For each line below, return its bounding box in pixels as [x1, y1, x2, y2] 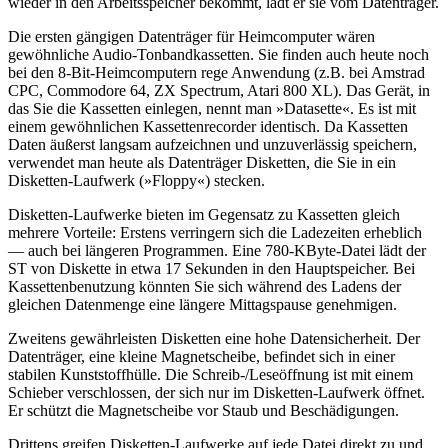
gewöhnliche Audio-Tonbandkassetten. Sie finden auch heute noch [8, 45, 429, 63]
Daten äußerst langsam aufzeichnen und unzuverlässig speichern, [8, 135, 417, 153]
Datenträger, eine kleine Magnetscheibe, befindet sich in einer [8, 347, 395, 365]
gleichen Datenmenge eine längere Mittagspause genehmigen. [8, 295, 397, 313]
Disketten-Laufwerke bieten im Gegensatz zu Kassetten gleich [8, 205, 400, 223]
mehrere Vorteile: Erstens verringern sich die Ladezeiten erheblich [8, 223, 422, 241]
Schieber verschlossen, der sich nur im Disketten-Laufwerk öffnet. [8, 383, 425, 401]
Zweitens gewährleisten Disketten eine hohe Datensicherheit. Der [8, 329, 420, 347]
